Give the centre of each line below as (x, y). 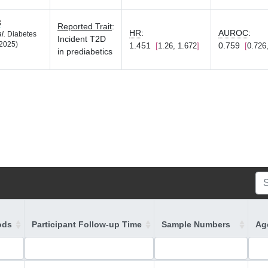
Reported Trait (85, 26)
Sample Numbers (196, 224)
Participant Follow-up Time (87, 224)
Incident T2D (82, 39)
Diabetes (21, 34)
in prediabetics (85, 51)
